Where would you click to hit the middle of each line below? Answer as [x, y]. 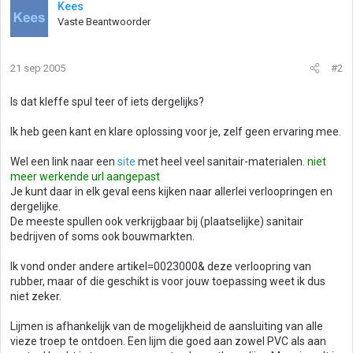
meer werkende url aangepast [85, 176]
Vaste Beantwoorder [104, 22]
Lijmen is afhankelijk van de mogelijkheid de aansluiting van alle [167, 326]
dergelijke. [35, 206]
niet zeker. [36, 296]
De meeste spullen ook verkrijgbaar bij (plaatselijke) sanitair [157, 221]
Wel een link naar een [64, 162]
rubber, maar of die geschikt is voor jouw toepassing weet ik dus [168, 281]
